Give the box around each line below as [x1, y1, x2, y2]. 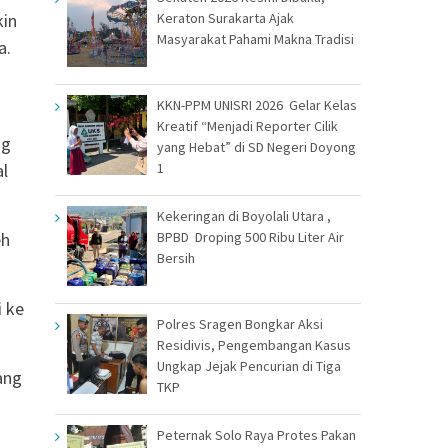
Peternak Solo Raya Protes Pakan [157, 425, 356, 444]
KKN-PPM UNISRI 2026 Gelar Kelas [157, 95, 357, 114]
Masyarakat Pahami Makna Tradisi [157, 29, 354, 48]
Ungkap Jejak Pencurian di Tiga [157, 356, 341, 375]
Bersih [157, 248, 195, 267]
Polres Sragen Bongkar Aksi [157, 314, 323, 333]
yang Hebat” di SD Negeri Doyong [157, 137, 356, 156]
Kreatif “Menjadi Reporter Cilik [157, 116, 338, 135]
